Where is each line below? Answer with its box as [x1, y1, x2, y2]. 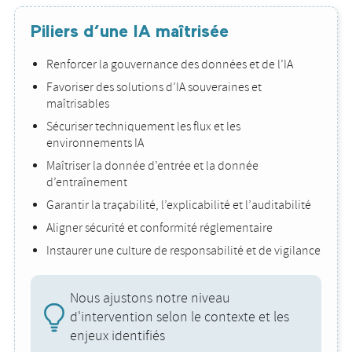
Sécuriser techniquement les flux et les [46, 118, 240, 135]
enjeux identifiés [70, 326, 166, 346]
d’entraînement [46, 174, 127, 191]
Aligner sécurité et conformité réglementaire [46, 219, 273, 236]
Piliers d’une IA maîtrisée [31, 24, 229, 42]
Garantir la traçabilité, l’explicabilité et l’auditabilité [46, 196, 311, 214]
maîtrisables [46, 95, 109, 112]
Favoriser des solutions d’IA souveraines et [46, 79, 262, 96]
